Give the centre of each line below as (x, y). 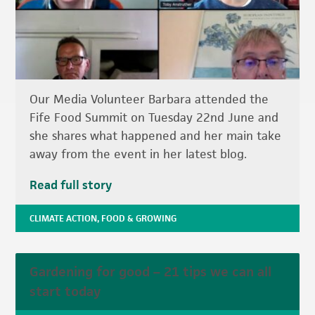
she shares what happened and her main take (156, 136)
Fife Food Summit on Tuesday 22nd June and (154, 118)
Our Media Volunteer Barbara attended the (149, 99)
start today (65, 292)
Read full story (71, 185)
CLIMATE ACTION (64, 219)
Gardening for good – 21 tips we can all (151, 272)
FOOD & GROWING (139, 219)
